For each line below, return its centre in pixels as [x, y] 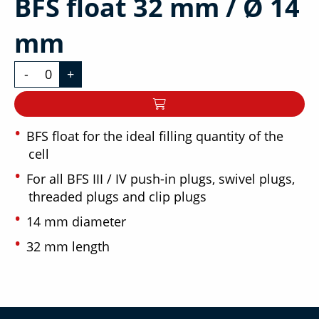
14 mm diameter [76, 221]
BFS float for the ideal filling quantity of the [155, 136]
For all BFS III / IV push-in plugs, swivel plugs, [161, 178]
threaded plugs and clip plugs [117, 196]
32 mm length [68, 246]
